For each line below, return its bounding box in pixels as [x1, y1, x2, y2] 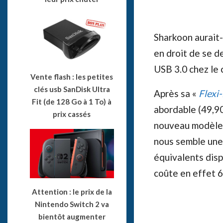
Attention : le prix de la [31, 187, 112, 197]
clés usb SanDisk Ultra [33, 84, 110, 94]
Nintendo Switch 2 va [34, 200, 109, 209]
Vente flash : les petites [30, 72, 113, 81]
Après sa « [153, 87, 199, 99]
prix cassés [53, 109, 91, 118]
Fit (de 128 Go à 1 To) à [32, 97, 112, 106]
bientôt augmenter [38, 212, 106, 222]
